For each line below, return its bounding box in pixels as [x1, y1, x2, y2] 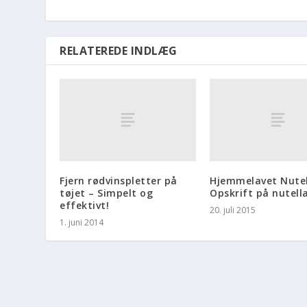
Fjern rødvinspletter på [60, 173, 177, 187]
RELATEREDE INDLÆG [60, 43, 177, 59]
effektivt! [60, 198, 110, 212]
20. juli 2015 [210, 204, 256, 216]
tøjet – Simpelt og [60, 186, 153, 199]
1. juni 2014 [60, 216, 104, 228]
